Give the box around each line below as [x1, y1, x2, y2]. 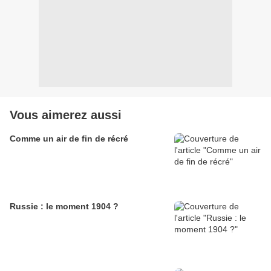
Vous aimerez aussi [10, 108, 122, 122]
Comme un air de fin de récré [10, 134, 128, 144]
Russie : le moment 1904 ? [10, 201, 119, 212]
